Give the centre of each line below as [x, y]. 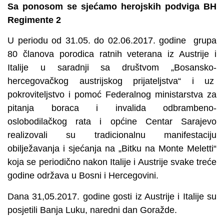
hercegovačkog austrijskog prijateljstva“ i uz [112, 81]
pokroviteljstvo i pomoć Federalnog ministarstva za [112, 95]
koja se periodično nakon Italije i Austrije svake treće [112, 162]
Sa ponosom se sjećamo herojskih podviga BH [112, 6]
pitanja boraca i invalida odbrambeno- [112, 108]
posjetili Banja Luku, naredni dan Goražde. [92, 210]
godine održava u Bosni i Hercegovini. [83, 176]
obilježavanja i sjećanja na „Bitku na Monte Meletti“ [112, 149]
